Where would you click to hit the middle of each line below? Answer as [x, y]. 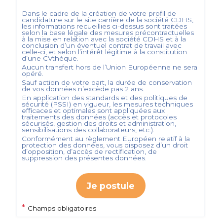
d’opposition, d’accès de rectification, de [89, 151]
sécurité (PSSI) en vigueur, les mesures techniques [107, 104]
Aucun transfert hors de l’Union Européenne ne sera [109, 67]
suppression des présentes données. [84, 158]
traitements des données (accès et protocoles [99, 117]
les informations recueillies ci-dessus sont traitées [104, 26]
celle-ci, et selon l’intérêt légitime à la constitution [104, 52]
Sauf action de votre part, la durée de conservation [107, 82]
